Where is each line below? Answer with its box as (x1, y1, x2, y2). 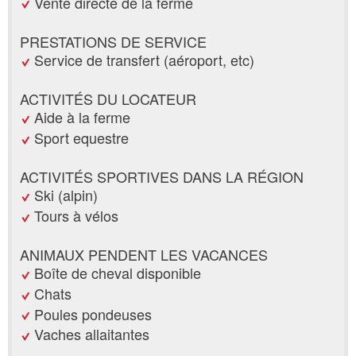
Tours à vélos (34, 204, 118, 226)
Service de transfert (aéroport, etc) (34, 48, 254, 70)
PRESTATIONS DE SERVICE (20, 30, 207, 52)
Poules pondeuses (34, 303, 152, 324)
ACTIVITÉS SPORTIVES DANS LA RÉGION (20, 166, 304, 188)
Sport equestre (34, 126, 129, 148)
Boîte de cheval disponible (34, 262, 201, 283)
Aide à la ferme (34, 106, 130, 128)
